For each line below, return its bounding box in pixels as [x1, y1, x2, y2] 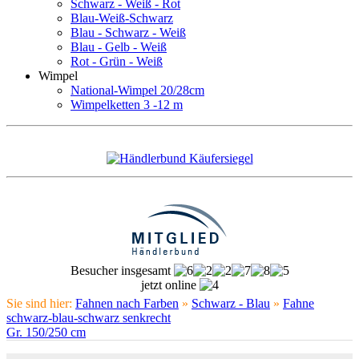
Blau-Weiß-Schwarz [71, 11, 173, 25]
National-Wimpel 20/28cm [71, 83, 204, 97]
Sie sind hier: [6, 296, 75, 310]
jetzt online [140, 278, 200, 292]
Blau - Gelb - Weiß [71, 40, 167, 54]
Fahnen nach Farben [75, 296, 179, 310]
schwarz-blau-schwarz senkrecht [6, 311, 171, 325]
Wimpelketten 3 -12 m [71, 98, 183, 111]
